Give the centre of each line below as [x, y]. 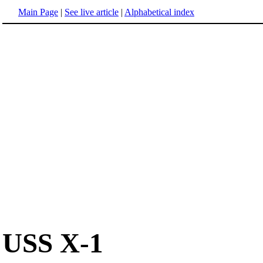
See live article [92, 12]
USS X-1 [53, 243]
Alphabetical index [159, 12]
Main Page [38, 12]
